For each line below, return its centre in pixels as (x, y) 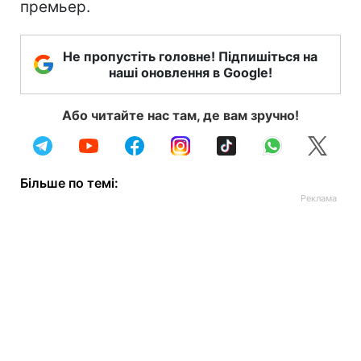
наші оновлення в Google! (190, 73)
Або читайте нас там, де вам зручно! (180, 115)
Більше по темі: (69, 183)
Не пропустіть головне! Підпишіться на (190, 56)
